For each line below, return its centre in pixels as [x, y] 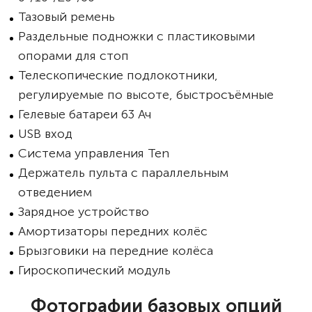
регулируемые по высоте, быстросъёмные [146, 95]
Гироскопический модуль [94, 270]
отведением [55, 192]
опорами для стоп [73, 56]
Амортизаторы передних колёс [113, 231]
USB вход [45, 134]
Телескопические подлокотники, [118, 75]
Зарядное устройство [84, 212]
